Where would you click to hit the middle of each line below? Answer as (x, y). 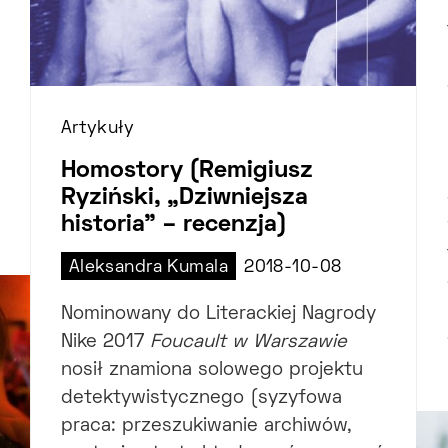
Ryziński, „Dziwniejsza (184, 198)
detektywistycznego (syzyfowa (201, 399)
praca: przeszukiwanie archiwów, (206, 427)
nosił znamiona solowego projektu (211, 371)
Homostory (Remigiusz (186, 171)
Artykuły (97, 129)
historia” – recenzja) (173, 225)
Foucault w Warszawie (248, 343)
